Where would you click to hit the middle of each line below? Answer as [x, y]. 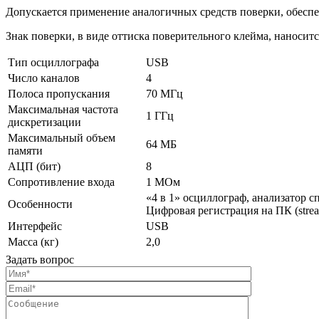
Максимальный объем [62, 138]
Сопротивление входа [61, 182]
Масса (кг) [33, 242]
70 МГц [164, 94]
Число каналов [44, 78]
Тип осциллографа [53, 63]
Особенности [40, 204]
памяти [25, 151]
